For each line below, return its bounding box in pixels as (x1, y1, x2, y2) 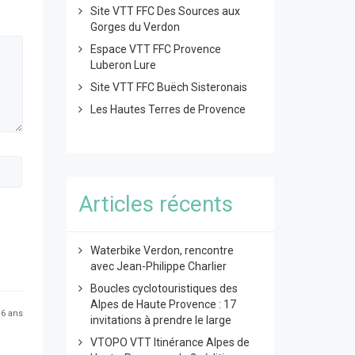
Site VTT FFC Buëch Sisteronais (90, 81, 247, 94)
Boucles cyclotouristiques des (90, 282, 238, 295)
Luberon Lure (90, 59, 156, 71)
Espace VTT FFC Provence (90, 43, 221, 55)
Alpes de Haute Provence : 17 (90, 298, 236, 311)
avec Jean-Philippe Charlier (90, 260, 227, 273)
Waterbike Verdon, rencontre (90, 244, 234, 257)
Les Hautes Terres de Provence (90, 103, 246, 116)
